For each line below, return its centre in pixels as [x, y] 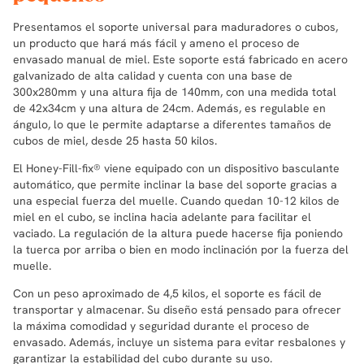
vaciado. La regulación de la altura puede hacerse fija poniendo [178, 233]
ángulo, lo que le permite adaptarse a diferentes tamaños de [172, 124]
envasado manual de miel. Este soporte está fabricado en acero [180, 59]
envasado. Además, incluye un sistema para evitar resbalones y [179, 342]
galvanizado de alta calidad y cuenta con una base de [153, 75]
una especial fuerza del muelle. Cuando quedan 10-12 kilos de [176, 200]
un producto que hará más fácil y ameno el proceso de [156, 43]
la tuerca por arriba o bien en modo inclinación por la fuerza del [181, 249]
